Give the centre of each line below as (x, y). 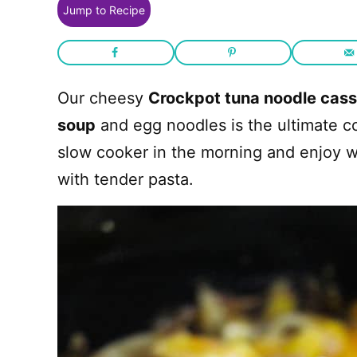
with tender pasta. (126, 179)
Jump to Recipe (104, 10)
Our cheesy (103, 98)
